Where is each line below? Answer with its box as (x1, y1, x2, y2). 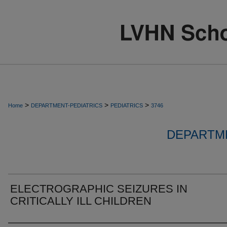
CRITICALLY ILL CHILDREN (10, 195, 152, 207)
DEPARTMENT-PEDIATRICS (31, 102, 102, 108)
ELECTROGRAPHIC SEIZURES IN (10, 182, 187, 195)
